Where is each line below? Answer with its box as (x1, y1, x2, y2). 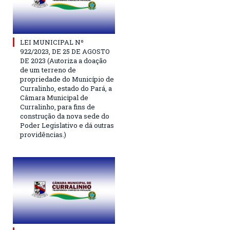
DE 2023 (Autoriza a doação (20, 55, 107, 65)
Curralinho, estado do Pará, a (20, 83, 112, 93)
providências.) (20, 129, 66, 139)
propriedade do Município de (20, 74, 114, 84)
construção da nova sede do (20, 111, 109, 121)
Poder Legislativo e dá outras (20, 120, 114, 130)
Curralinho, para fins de (20, 102, 95, 111)
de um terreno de (20, 65, 76, 74)
